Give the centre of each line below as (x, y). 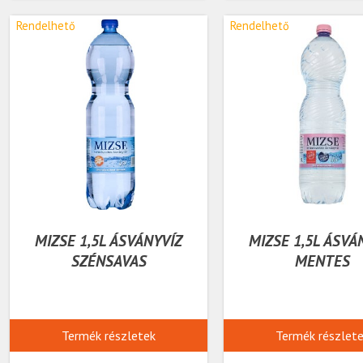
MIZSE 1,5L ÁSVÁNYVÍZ (109, 240)
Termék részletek (109, 335)
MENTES (323, 261)
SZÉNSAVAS (109, 261)
